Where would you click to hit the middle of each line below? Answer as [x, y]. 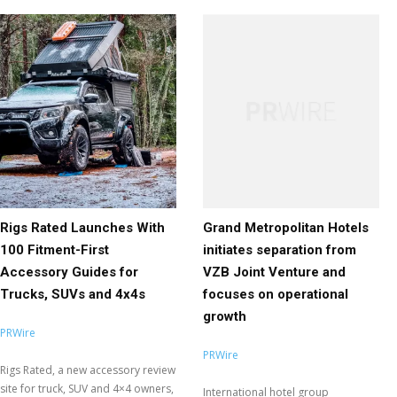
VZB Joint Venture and [274, 272]
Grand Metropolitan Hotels [286, 227]
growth [225, 316]
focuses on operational [276, 294]
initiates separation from [280, 249]
